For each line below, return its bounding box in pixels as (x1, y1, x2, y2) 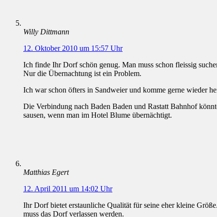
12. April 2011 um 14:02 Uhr (23, 185, 112, 193)
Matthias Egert (23, 168, 69, 177)
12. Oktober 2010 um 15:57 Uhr (23, 44, 123, 53)
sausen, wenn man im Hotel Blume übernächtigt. (23, 111, 172, 120)
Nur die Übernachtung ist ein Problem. (23, 69, 141, 78)
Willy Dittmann (23, 28, 69, 36)
